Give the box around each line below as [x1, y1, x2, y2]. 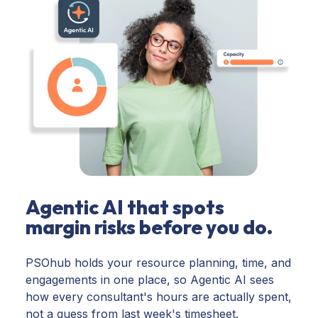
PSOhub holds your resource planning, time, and [26, 255, 291, 270]
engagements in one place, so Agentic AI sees [26, 272, 274, 287]
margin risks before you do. [26, 214, 273, 239]
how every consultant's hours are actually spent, [26, 289, 292, 304]
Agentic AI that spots [26, 194, 224, 219]
